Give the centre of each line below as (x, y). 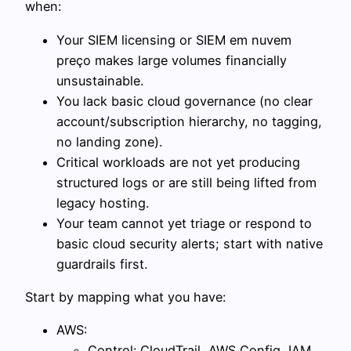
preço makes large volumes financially (172, 60)
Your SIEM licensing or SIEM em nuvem (174, 40)
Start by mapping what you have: (125, 297)
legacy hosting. (103, 203)
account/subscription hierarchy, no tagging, (189, 121)
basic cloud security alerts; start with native (190, 243)
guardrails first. (102, 264)
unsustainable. (100, 80)
